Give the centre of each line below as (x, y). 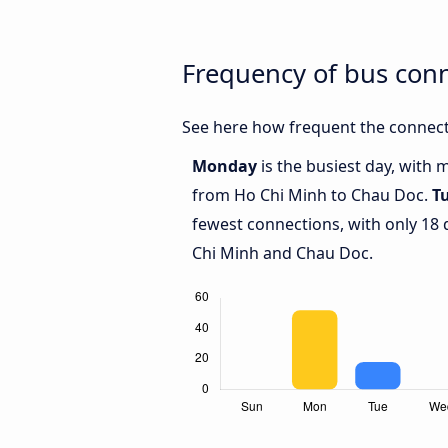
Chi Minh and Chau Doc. (282, 253)
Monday (226, 166)
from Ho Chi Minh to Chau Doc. (312, 195)
